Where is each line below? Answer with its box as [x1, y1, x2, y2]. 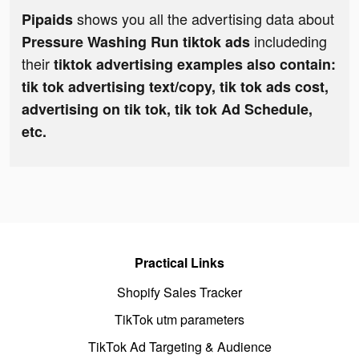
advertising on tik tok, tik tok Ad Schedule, [22, 99, 313, 120]
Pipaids [22, 9, 73, 30]
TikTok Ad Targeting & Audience [87, 337, 272, 357]
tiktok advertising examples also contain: [54, 54, 336, 75]
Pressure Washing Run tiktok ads [22, 31, 254, 53]
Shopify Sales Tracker [117, 283, 242, 302]
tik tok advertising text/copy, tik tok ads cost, [22, 76, 329, 98]
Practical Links [135, 253, 224, 272]
